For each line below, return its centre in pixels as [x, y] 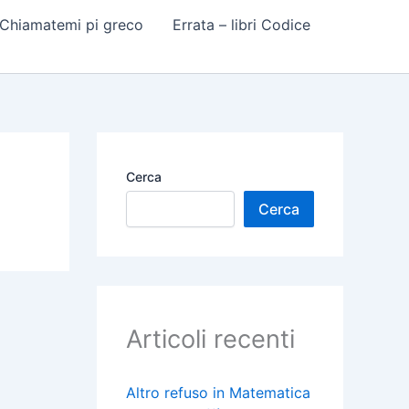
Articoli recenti [210, 339]
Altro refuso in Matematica [218, 393]
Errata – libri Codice [241, 25]
